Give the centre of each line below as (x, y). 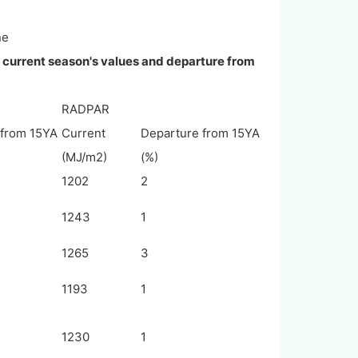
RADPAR (85, 109)
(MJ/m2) (84, 157)
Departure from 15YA (200, 133)
